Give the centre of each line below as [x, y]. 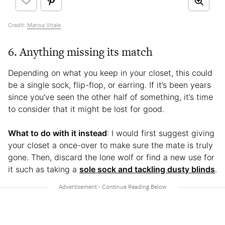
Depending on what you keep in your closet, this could [110, 73]
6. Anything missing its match [80, 52]
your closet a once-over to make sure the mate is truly [110, 145]
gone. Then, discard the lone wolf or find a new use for [111, 157]
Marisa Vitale [44, 25]
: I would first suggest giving [161, 133]
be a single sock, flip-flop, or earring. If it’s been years [109, 85]
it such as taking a [44, 170]
